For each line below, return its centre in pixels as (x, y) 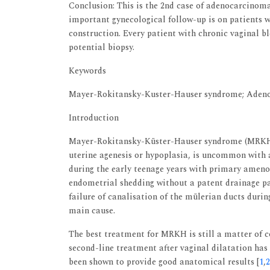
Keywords (87, 71)
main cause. (92, 210)
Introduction (94, 118)
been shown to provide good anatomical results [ (164, 262)
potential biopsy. (102, 47)
